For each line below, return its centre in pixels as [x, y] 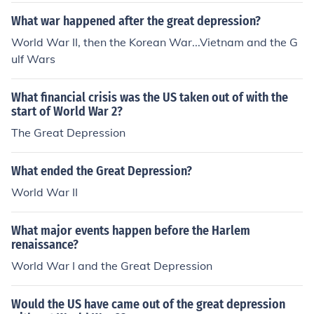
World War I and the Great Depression [112, 266]
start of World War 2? [67, 111]
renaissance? [45, 245]
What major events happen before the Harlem [131, 231]
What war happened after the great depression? [136, 21]
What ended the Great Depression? [102, 171]
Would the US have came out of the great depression [148, 304]
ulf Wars [33, 59]
